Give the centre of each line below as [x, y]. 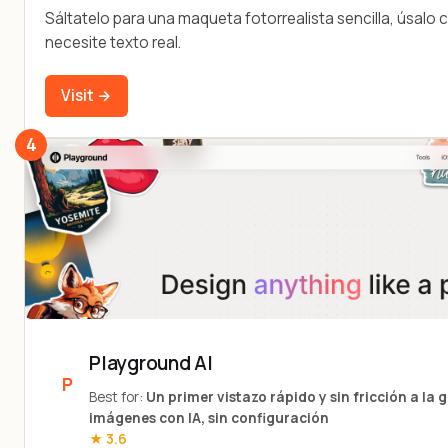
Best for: [117, 396]
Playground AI [151, 362]
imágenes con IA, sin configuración [209, 417]
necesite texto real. [113, 43]
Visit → [86, 95]
